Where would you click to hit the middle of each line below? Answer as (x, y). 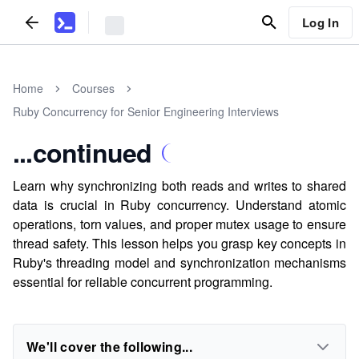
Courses (93, 88)
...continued (83, 152)
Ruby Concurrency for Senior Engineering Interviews (146, 111)
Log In (320, 22)
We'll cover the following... (110, 347)
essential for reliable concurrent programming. (143, 282)
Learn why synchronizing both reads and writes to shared (179, 186)
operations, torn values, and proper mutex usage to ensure (179, 224)
